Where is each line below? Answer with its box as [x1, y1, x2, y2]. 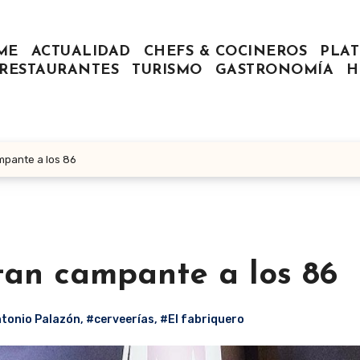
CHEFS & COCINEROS [143, 44, 307, 60]
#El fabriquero [160, 312, 244, 326]
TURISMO [132, 63, 202, 79]
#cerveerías [86, 312, 154, 326]
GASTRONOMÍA [215, 63, 334, 79]
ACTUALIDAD [31, 44, 131, 60]
